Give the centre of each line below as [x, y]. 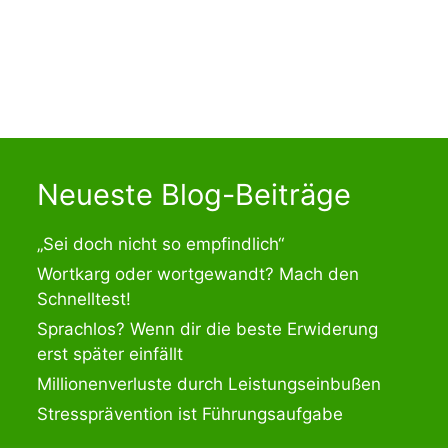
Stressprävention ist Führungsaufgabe [190, 413]
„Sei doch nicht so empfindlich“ [161, 243]
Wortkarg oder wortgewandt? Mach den [198, 273]
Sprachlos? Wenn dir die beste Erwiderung [208, 328]
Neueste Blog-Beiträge [194, 194]
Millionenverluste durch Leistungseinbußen [209, 383]
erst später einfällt [110, 353]
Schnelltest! [84, 298]
